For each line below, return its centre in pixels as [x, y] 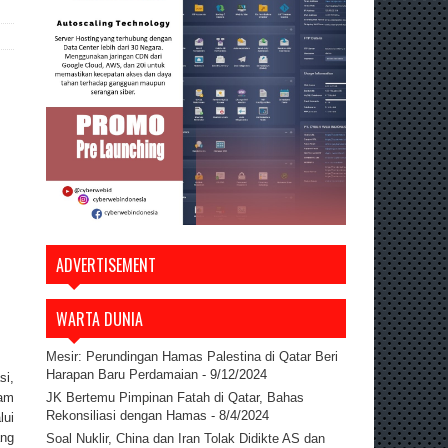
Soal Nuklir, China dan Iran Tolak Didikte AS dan [185, 438]
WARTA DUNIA [99, 318]
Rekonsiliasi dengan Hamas [126, 415]
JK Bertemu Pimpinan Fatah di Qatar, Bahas [175, 397]
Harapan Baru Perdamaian [122, 374]
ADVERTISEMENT [106, 264]
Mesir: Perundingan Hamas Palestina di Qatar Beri [192, 356]
